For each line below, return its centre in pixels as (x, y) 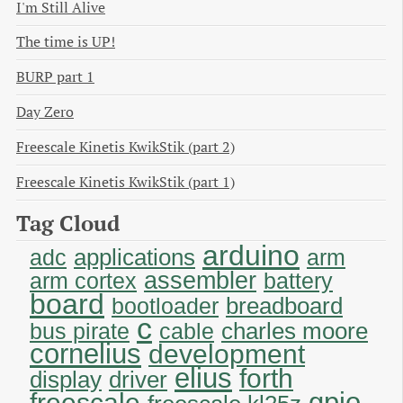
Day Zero (45, 112)
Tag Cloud (68, 224)
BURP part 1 (55, 77)
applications (134, 258)
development (227, 354)
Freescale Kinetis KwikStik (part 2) (125, 147)
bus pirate (80, 332)
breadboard (284, 306)
